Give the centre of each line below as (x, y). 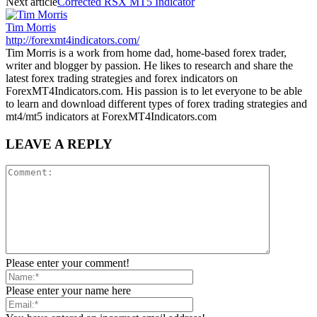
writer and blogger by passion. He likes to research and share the (149, 65)
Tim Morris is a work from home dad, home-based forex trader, (146, 52)
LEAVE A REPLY (59, 144)
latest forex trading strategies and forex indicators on (122, 78)
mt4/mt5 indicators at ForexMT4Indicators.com (111, 116)
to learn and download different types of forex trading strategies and (156, 103)
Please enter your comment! (68, 263)
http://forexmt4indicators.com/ (73, 40)
